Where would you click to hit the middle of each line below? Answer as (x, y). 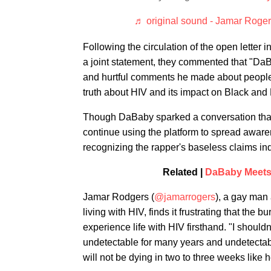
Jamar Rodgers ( (119, 197)
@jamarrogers (185, 197)
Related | (184, 172)
